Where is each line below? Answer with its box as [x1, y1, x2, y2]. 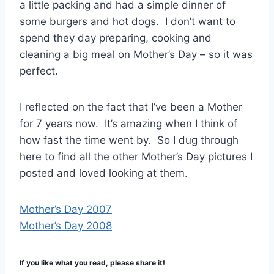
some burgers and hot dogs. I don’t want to [20, 15, 235, 28]
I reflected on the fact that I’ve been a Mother [20, 100, 242, 113]
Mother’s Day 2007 [20, 202, 112, 215]
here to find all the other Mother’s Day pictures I [20, 150, 253, 163]
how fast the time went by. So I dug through [20, 133, 239, 146]
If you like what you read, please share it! [20, 257, 165, 267]
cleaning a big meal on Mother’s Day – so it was [20, 48, 253, 61]
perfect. [20, 64, 58, 77]
